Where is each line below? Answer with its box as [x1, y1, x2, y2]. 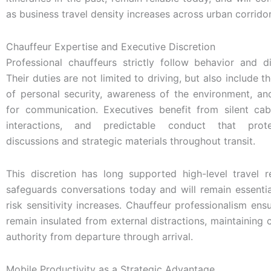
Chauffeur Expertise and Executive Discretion [6, 40, 215, 53]
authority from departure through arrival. [6, 230, 193, 243]
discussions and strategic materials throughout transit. [6, 134, 255, 147]
